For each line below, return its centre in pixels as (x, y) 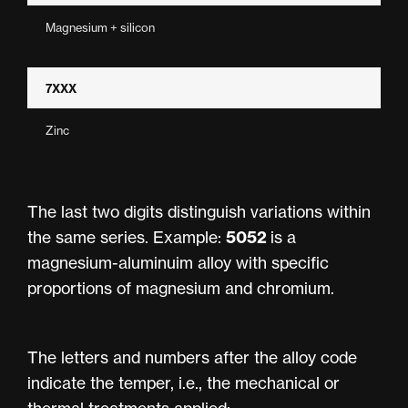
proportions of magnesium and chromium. (181, 288)
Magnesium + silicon (100, 27)
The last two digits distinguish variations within (199, 211)
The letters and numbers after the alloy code (192, 357)
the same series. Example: (127, 237)
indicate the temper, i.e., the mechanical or (184, 382)
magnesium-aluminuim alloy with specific (178, 262)
